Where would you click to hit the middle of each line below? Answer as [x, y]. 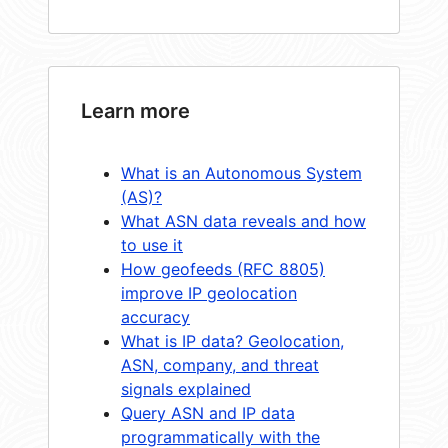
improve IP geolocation [209, 292]
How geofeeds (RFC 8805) [223, 268]
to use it [152, 244]
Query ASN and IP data [208, 412]
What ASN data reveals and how [243, 220]
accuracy [155, 316]
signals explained [186, 388]
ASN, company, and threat [220, 364]
